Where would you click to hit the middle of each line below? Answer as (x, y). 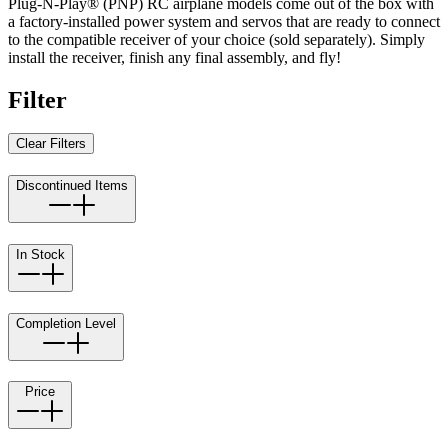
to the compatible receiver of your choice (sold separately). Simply (216, 39)
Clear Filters (51, 144)
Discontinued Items (72, 186)
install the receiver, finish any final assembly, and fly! (174, 57)
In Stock (40, 254)
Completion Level (66, 323)
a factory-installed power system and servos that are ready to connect (224, 21)
